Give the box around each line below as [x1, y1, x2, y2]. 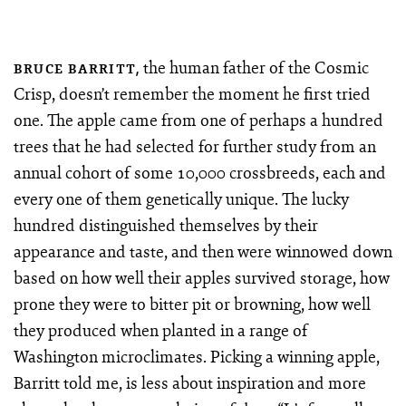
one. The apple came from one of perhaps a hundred [13, 107, 383, 131]
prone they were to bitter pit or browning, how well [13, 291, 371, 315]
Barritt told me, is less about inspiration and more [13, 370, 366, 394]
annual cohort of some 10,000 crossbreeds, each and [13, 159, 386, 184]
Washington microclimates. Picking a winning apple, [13, 343, 380, 368]
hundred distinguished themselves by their [13, 212, 318, 237]
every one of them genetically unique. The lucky [13, 186, 349, 210]
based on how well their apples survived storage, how [13, 265, 390, 289]
